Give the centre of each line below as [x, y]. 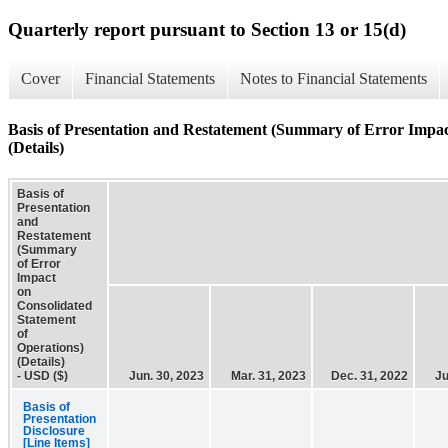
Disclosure [54, 430]
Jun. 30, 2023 [166, 375]
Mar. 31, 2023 [268, 375]
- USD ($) [42, 375]
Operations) [50, 347]
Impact [36, 277]
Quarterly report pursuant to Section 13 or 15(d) [207, 29]
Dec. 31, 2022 [369, 375]
